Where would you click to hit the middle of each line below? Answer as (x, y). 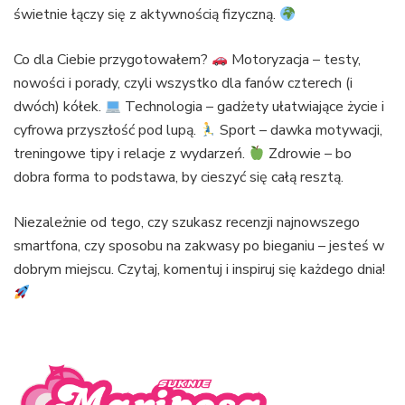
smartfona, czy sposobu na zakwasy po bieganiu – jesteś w (199, 246)
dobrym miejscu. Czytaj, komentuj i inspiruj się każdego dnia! (199, 270)
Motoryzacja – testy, (295, 60)
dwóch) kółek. (59, 107)
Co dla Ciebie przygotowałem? (113, 60)
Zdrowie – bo (309, 154)
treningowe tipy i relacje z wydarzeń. (131, 154)
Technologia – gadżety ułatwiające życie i (253, 107)
